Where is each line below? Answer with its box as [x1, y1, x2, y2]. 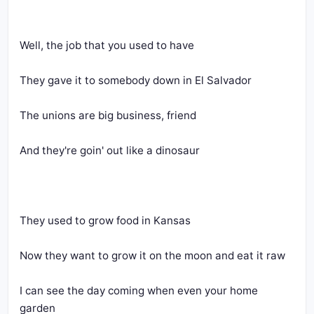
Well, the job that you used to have [20, 39, 194, 52]
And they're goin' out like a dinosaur [20, 144, 200, 157]
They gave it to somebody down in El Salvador [20, 74, 252, 87]
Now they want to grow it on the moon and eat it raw [20, 249, 285, 262]
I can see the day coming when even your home [20, 284, 258, 297]
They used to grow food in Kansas [20, 214, 191, 227]
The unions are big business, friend [20, 109, 196, 122]
